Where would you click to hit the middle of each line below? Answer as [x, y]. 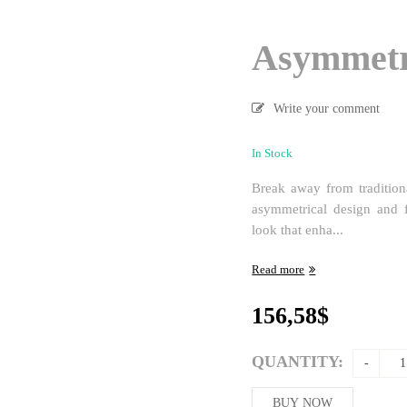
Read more [278, 269]
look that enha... [298, 229]
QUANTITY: [298, 361]
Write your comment [327, 109]
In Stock [273, 153]
